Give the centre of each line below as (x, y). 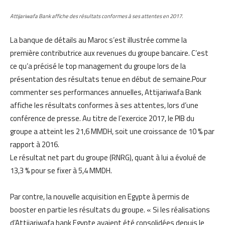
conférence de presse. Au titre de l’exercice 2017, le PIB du (102, 119)
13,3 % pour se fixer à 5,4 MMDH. (61, 171)
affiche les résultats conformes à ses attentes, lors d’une (104, 105)
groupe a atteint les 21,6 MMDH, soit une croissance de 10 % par (112, 132)
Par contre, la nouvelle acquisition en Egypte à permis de (100, 197)
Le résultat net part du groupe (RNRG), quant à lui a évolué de (108, 158)
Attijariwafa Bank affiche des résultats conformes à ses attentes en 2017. (96, 16)
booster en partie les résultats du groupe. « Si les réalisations (110, 210)
